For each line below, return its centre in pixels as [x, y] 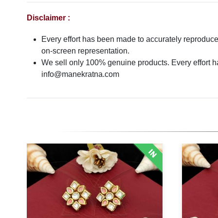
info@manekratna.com [80, 74]
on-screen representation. [85, 51]
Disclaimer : [48, 18]
